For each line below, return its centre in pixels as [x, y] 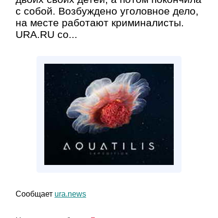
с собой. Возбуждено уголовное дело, [107, 11]
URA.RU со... [46, 34]
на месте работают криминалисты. [100, 23]
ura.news [70, 194]
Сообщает [35, 194]
